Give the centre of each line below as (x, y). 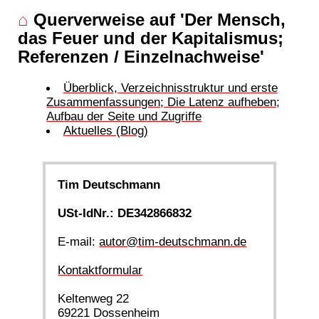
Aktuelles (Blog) (105, 130)
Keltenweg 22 (94, 298)
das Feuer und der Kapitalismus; (151, 38)
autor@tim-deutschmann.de (173, 241)
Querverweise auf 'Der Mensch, (157, 19)
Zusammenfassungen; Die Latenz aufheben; (163, 101)
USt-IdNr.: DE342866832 (125, 213)
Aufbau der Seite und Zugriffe (124, 116)
